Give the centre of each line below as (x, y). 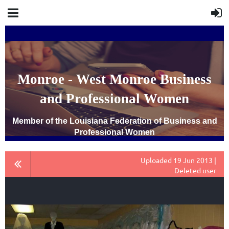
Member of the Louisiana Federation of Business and (114, 121)
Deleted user (195, 170)
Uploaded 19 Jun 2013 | (178, 160)
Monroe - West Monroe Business (114, 79)
